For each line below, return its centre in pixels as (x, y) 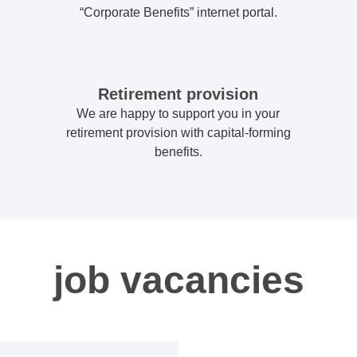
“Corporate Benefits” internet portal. (178, 13)
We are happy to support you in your (178, 114)
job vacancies (178, 280)
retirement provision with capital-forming (178, 133)
